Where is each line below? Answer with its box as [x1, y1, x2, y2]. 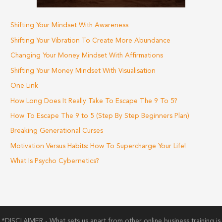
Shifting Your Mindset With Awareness [10, 22, 129, 29]
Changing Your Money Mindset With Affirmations [10, 53, 164, 59]
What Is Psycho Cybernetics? [10, 158, 100, 165]
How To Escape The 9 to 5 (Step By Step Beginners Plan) [10, 112, 190, 119]
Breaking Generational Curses [10, 128, 104, 135]
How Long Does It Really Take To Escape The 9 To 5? [10, 98, 178, 105]
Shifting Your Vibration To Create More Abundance [10, 37, 171, 44]
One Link [10, 83, 39, 90]
